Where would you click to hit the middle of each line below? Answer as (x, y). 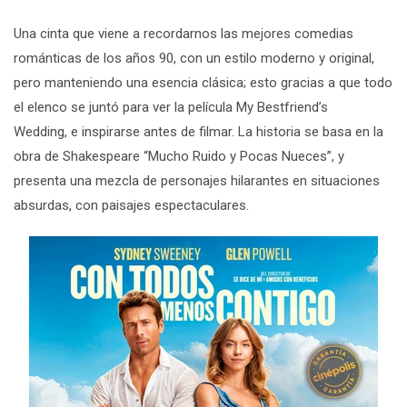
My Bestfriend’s (282, 107)
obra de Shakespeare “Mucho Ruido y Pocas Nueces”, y (179, 156)
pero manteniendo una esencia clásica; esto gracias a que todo (203, 82)
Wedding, (40, 131)
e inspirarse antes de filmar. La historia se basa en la (227, 131)
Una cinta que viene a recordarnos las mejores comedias (184, 33)
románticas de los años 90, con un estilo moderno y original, (194, 58)
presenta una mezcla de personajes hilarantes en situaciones (197, 180)
